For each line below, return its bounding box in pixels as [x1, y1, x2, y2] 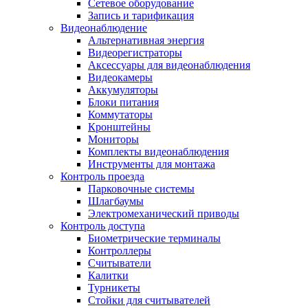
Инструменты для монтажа [88, 158, 215, 170]
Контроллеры [88, 245, 151, 257]
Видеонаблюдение [60, 22, 147, 34]
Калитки [88, 269, 129, 282]
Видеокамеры [88, 71, 153, 84]
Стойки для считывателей [88, 294, 210, 307]
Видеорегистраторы [88, 47, 182, 59]
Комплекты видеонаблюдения [88, 146, 229, 158]
